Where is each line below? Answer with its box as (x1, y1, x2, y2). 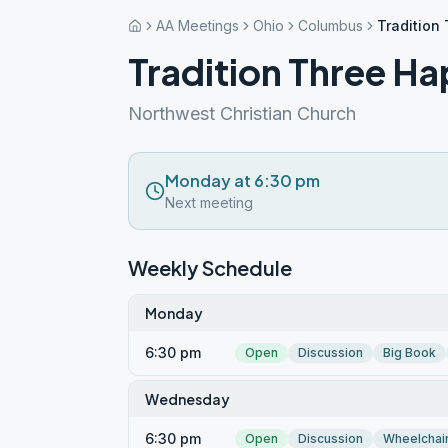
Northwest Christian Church (128, 103, 356, 124)
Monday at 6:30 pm (165, 170, 320, 191)
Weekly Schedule (128, 255, 292, 280)
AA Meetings (156, 17, 239, 34)
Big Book (383, 345, 436, 360)
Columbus (298, 17, 363, 34)
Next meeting (165, 194, 253, 211)
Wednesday (145, 390, 230, 408)
